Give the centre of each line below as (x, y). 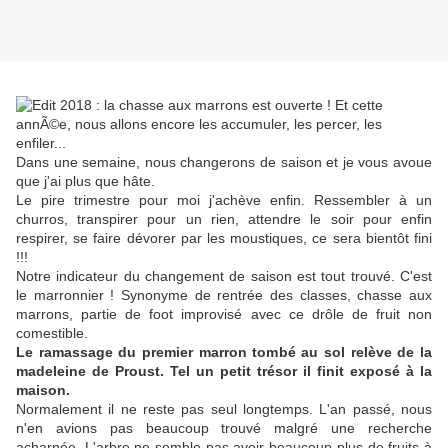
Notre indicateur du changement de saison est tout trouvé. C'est (224, 276)
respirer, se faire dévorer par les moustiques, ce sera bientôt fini (224, 238)
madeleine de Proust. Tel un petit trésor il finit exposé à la (224, 371)
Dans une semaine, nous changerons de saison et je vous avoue (224, 162)
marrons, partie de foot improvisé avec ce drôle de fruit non (224, 314)
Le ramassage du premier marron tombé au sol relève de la (224, 352)
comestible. (54, 333)
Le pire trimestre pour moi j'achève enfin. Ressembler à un (224, 200)
